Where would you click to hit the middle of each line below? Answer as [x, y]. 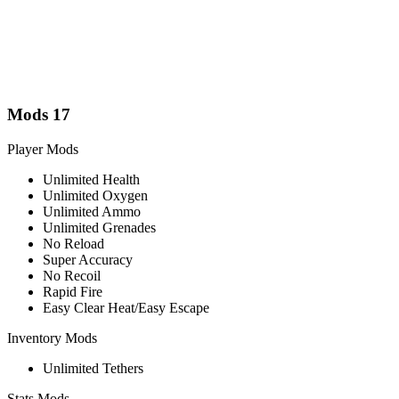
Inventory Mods [52, 338]
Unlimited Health [91, 179]
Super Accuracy [88, 259]
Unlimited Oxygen [95, 195]
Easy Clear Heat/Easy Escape [126, 307]
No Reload [73, 243]
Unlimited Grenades [99, 227]
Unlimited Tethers [93, 368]
